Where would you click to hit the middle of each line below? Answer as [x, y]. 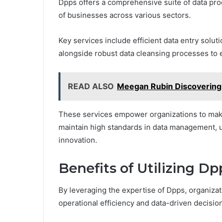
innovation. [78, 140]
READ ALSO [91, 86]
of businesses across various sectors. [125, 15]
